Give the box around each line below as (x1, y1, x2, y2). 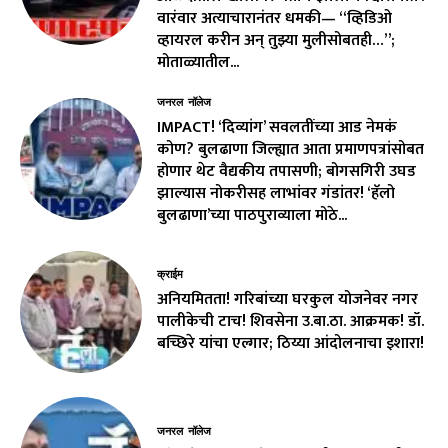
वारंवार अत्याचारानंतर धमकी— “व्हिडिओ (157, 4, 393, 32)
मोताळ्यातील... (157, 48, 240, 76)
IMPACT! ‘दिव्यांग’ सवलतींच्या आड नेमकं (157, 113, 398, 141)
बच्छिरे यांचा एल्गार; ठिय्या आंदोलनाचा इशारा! (157, 329, 425, 357)
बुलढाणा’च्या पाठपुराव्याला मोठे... (157, 201, 348, 229)
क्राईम (157, 265, 184, 284)
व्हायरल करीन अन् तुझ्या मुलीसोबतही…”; (157, 26, 396, 54)
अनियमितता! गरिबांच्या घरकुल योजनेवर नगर (157, 285, 419, 313)
